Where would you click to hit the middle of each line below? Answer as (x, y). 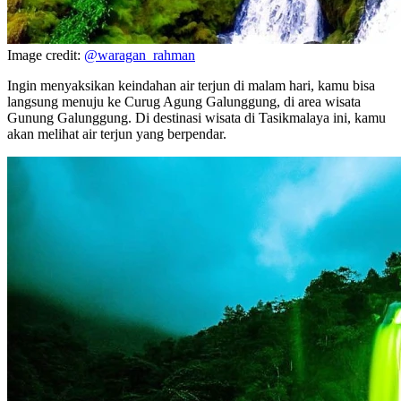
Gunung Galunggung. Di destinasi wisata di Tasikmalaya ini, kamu (196, 117)
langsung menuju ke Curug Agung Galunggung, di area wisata (184, 101)
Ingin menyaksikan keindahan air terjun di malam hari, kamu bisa (191, 85)
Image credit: (46, 55)
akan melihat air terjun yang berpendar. (117, 133)
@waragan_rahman (140, 55)
